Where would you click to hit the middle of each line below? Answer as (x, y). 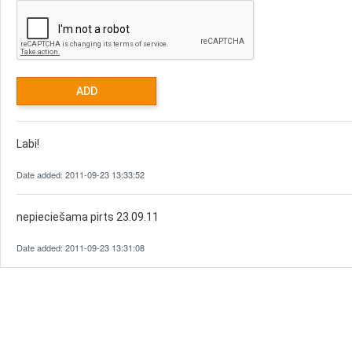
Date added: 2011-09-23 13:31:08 (81, 247)
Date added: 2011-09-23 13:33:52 (81, 174)
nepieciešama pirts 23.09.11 (88, 217)
